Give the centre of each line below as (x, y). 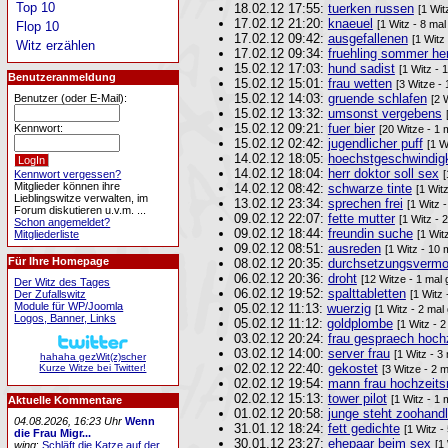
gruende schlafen (377, 98)
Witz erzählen (56, 46)
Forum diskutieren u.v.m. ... (80, 209)
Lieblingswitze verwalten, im (81, 197)
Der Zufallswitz (50, 293)
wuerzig (348, 308)
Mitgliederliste (47, 233)
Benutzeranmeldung (61, 77)
